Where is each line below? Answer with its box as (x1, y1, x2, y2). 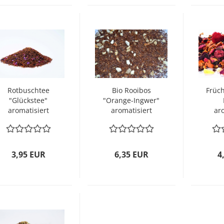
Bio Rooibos (111, 85, 151, 95)
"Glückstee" (9, 95, 47, 105)
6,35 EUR (114, 149, 148, 160)
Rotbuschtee (7, 85, 49, 95)
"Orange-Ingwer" (103, 95, 160, 105)
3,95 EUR (11, 149, 45, 160)
